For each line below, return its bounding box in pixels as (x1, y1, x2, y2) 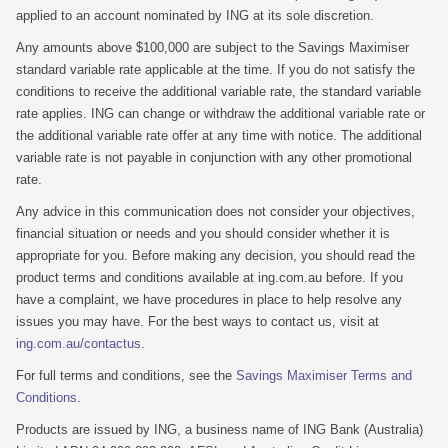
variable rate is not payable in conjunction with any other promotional (16, 150, 412, 165)
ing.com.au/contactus (16, 336, 141, 351)
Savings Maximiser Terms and (236, 368, 412, 383)
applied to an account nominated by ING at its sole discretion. (16, 8, 374, 23)
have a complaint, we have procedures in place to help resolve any (16, 292, 402, 307)
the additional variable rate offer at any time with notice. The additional (16, 128, 422, 143)
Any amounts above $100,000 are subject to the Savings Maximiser (16, 40, 409, 55)
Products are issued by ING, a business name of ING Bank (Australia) (16, 422, 423, 437)
